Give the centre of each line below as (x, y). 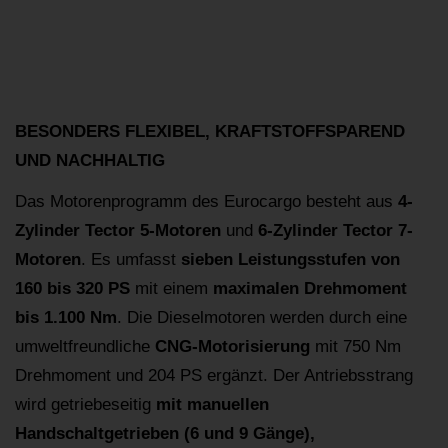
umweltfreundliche (85, 347)
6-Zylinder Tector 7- (335, 231)
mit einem (171, 289)
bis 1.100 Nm (66, 318)
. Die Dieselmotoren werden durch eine (262, 318)
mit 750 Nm (355, 347)
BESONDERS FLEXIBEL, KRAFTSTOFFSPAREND (210, 132)
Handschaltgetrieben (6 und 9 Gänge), (165, 434)
